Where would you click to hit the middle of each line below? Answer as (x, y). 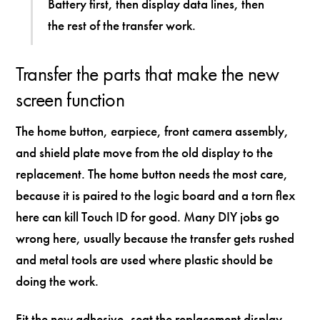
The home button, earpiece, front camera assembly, (152, 131)
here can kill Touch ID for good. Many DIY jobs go (148, 217)
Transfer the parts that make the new (147, 74)
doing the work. (57, 281)
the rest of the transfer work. (122, 25)
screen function (70, 100)
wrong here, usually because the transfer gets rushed (155, 239)
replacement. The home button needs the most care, (152, 174)
